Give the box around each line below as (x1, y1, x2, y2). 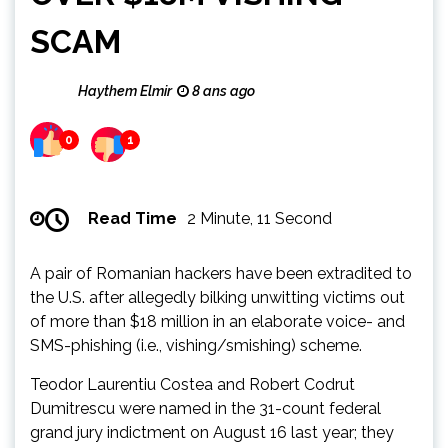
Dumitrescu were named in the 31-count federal (30, 398, 381, 418)
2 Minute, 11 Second (187, 209, 332, 228)
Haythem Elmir (78, 83, 172, 99)
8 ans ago (189, 83, 255, 99)
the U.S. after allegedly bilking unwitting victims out (30, 287, 405, 307)
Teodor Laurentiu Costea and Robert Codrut (30, 374, 355, 394)
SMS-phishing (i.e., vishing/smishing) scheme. (30, 335, 362, 355)
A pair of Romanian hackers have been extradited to (30, 263, 412, 283)
